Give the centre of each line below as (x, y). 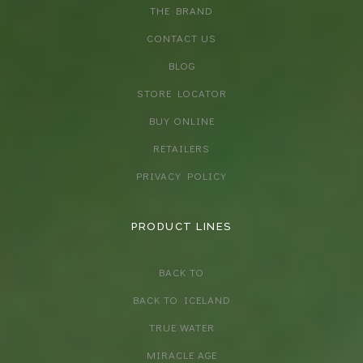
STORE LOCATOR (181, 92)
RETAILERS (181, 147)
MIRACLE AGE (181, 354)
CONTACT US (181, 37)
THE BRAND (181, 10)
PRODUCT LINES (181, 226)
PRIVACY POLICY (181, 175)
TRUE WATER (181, 327)
